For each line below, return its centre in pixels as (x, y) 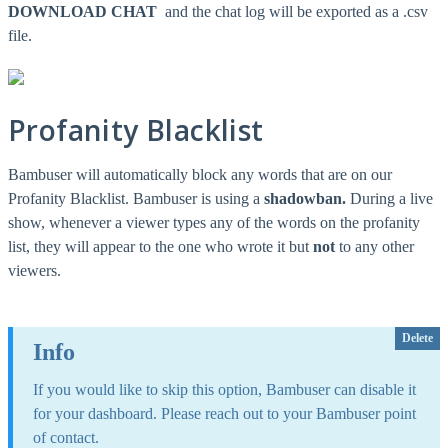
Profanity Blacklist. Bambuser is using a (136, 199)
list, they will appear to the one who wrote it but (160, 247)
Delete (417, 338)
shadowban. (307, 199)
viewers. (34, 271)
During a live (391, 199)
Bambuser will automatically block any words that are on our (200, 175)
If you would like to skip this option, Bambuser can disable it (224, 390)
